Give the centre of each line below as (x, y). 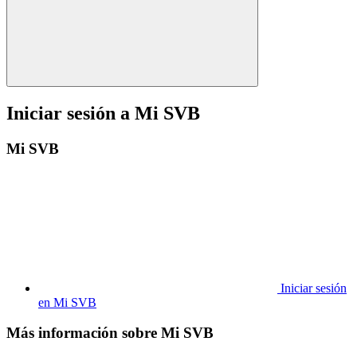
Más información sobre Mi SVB (110, 333)
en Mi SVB (67, 302)
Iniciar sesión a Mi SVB (103, 113)
